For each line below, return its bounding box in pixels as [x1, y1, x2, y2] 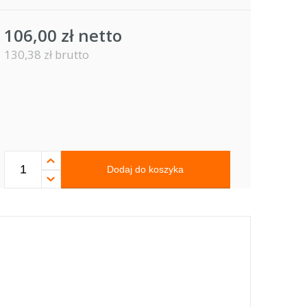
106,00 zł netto [4, 24, 123, 47]
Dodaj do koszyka [107, 164, 184, 175]
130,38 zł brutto [4, 47, 90, 63]
